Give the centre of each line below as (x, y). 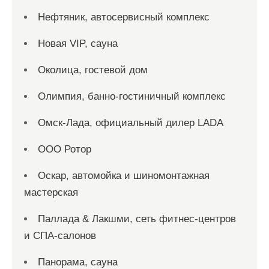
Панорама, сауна (78, 262)
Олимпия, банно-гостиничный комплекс (132, 96)
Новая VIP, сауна (78, 44)
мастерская (51, 192)
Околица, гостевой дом (93, 70)
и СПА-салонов (60, 236)
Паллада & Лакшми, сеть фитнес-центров (137, 219)
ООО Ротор (65, 149)
